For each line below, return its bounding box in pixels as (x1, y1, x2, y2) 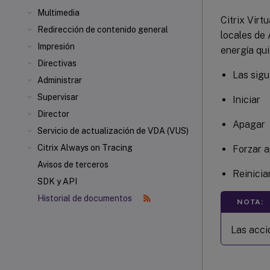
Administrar (37, 75, 82, 85)
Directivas (37, 58, 77, 68)
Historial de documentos (37, 193, 134, 203)
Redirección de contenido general (37, 25, 168, 34)
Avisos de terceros (37, 160, 108, 169)
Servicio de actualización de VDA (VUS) (37, 126, 189, 136)
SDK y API (37, 177, 77, 186)
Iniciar (233, 93, 260, 105)
